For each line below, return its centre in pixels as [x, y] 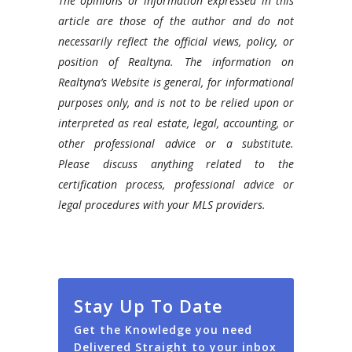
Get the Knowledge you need [163, 330]
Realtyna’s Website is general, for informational [176, 82]
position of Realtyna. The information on [176, 62]
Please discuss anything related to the [176, 164]
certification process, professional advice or [176, 185]
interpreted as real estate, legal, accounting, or [176, 123]
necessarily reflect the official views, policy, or [176, 42]
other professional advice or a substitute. [176, 144]
